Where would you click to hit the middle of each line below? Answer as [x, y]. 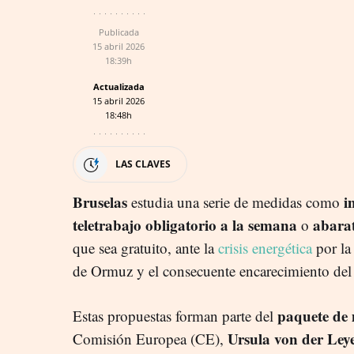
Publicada [119, 32]
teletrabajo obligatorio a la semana [187, 224]
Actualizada [119, 86]
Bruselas [102, 201]
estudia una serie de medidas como [235, 201]
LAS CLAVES [143, 164]
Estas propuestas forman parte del [175, 315]
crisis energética [265, 247]
